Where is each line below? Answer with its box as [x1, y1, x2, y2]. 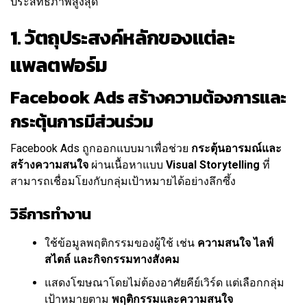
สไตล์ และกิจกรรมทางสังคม [45, 253, 180, 267]
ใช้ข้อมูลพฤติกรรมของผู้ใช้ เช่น [45, 236, 197, 250]
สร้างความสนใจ [10, 158, 88, 172]
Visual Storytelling [166, 158, 260, 172]
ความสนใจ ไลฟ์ [197, 236, 273, 250]
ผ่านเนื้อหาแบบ [88, 158, 166, 172]
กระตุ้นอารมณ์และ [191, 142, 282, 156]
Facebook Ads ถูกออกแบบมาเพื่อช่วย [10, 142, 191, 156]
